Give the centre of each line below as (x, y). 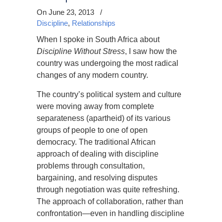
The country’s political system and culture (109, 94)
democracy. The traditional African (96, 142)
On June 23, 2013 (66, 12)
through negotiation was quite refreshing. (108, 190)
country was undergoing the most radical (108, 63)
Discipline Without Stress (81, 51)
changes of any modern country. (92, 75)
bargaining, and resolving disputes (97, 178)
